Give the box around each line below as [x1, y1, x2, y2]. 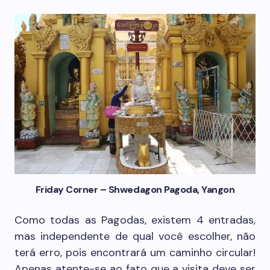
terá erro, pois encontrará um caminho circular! [14, 245, 256, 260]
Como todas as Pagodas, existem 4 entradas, [14, 213, 256, 228]
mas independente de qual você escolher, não [14, 229, 256, 244]
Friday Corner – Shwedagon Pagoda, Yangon [35, 183, 235, 196]
